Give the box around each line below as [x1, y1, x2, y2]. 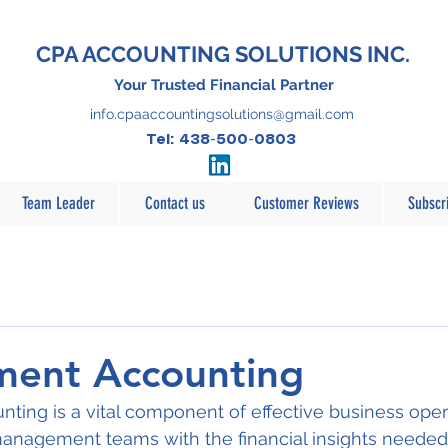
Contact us [144, 193, 205, 213]
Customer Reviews [254, 193, 359, 213]
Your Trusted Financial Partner [113, 76, 334, 94]
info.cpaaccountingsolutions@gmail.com [89, 106, 354, 122]
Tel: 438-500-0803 [145, 133, 296, 147]
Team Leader [21, 193, 95, 213]
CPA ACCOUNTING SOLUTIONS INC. [35, 41, 410, 67]
